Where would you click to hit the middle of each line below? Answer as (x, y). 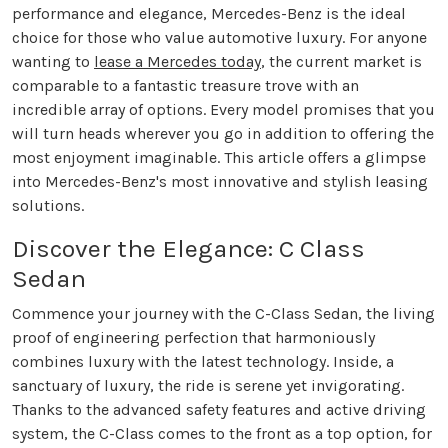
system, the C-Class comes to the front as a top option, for (222, 434)
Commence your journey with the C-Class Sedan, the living (223, 314)
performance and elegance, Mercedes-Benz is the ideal (209, 14)
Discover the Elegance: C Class (188, 249)
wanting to (53, 62)
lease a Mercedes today (177, 62)
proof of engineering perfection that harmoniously (193, 338)
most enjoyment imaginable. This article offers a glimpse (219, 158)
